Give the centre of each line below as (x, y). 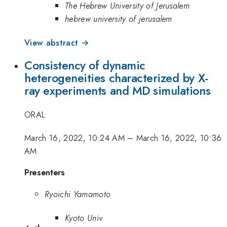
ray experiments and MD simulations (118, 91)
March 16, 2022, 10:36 (179, 138)
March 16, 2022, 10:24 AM (74, 138)
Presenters (45, 172)
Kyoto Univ (84, 218)
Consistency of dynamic (85, 66)
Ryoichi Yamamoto (78, 194)
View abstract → (57, 42)
